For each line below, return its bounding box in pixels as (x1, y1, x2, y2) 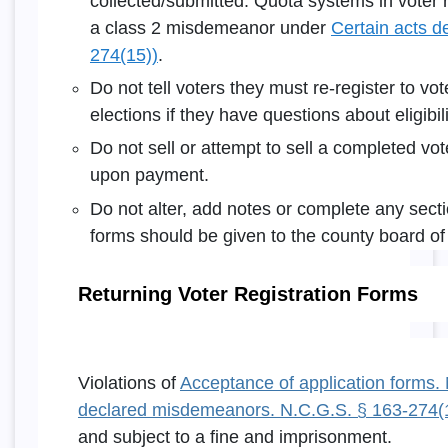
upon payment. (89, 165, 209, 186)
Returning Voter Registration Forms (77, 282, 418, 305)
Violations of (77, 372, 180, 393)
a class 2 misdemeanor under (89, 17, 331, 38)
